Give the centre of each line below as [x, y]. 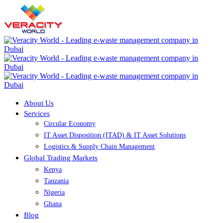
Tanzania [56, 181]
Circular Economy [70, 124]
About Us [39, 103]
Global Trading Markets [61, 158]
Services [37, 113]
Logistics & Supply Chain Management [99, 147]
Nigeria [54, 192]
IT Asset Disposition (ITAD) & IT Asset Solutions [115, 135]
